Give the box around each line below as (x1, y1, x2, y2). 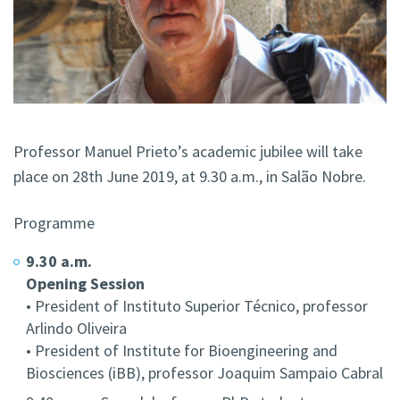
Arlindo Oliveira (26, 318, 127, 339)
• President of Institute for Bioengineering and (26, 340, 337, 362)
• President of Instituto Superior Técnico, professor (26, 296, 368, 317)
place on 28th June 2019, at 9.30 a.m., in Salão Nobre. (13, 166, 366, 187)
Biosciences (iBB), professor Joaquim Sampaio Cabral (26, 362, 383, 384)
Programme (13, 212, 95, 234)
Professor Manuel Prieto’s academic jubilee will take (13, 141, 362, 162)
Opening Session (26, 273, 145, 295)
